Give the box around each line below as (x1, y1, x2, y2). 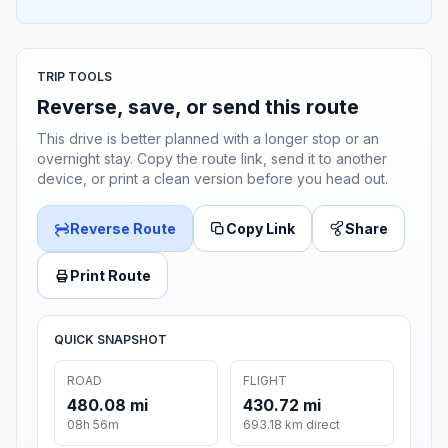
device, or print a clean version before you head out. (37, 170, 388, 188)
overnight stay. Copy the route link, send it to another (37, 150, 387, 168)
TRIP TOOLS (37, 69, 112, 85)
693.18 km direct (243, 417, 340, 433)
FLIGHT (243, 373, 287, 389)
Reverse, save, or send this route (37, 95, 359, 120)
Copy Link (226, 220, 295, 238)
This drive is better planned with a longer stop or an (37, 130, 379, 148)
